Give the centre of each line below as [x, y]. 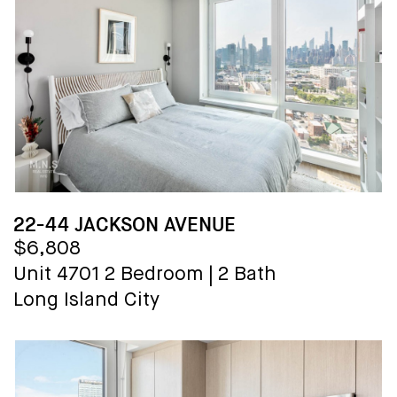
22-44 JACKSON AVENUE [125, 224]
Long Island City [86, 300]
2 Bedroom [154, 274]
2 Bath [247, 274]
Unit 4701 [57, 274]
